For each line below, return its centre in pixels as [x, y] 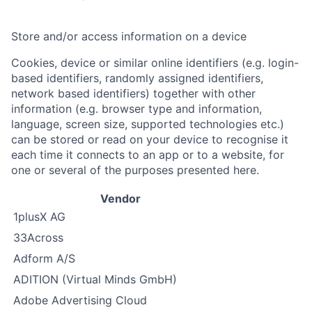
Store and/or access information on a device [129, 36]
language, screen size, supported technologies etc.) [148, 124]
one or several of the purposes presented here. [135, 170]
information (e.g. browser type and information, [136, 109]
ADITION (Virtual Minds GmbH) [95, 279]
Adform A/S [44, 258]
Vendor [120, 198]
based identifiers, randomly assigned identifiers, [137, 78]
